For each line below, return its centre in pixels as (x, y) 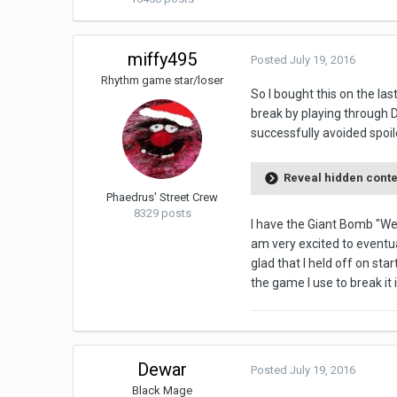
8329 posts (162, 214)
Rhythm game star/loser (163, 81)
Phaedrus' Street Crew (163, 198)
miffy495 (163, 60)
